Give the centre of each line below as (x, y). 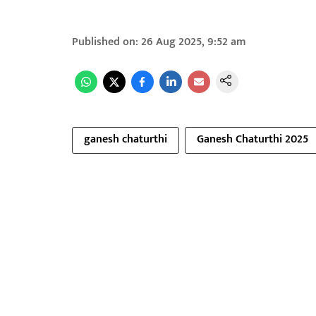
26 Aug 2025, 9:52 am (194, 42)
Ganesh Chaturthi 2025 (253, 139)
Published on (104, 42)
